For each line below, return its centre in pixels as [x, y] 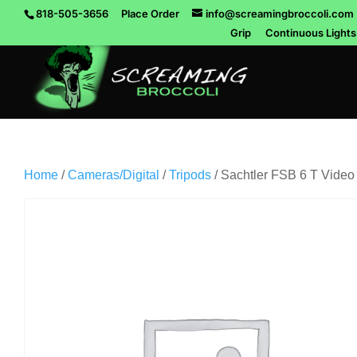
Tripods [190, 175]
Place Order [150, 13]
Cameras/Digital [114, 175]
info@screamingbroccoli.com [280, 13]
